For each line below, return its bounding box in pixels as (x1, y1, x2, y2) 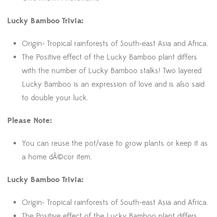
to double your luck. (22, 93, 89, 103)
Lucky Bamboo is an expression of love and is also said (22, 79, 204, 90)
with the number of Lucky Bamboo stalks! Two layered (22, 66, 201, 76)
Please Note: (7, 116, 52, 126)
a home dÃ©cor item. (22, 152, 92, 162)
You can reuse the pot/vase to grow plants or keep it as (22, 139, 208, 149)
